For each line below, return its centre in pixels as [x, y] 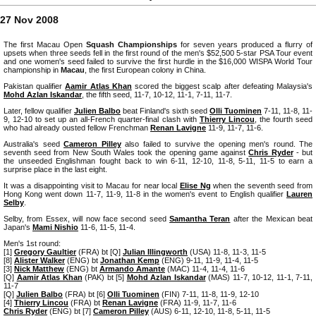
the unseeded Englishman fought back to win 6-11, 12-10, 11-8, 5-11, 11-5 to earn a [158, 160]
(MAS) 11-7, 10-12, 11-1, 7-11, [259, 277]
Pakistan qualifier [35, 86]
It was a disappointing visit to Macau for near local [92, 185]
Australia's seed [34, 144]
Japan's [18, 227]
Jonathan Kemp [130, 260]
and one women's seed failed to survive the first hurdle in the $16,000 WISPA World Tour [158, 61]
